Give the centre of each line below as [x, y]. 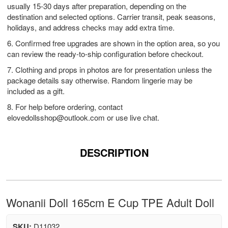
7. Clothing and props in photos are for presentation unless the [109, 70]
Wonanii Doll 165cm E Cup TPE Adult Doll [110, 203]
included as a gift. [36, 91]
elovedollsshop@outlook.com [56, 118]
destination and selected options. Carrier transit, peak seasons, [111, 17]
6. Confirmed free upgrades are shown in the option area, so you [113, 43]
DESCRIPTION [114, 153]
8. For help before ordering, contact [65, 107]
